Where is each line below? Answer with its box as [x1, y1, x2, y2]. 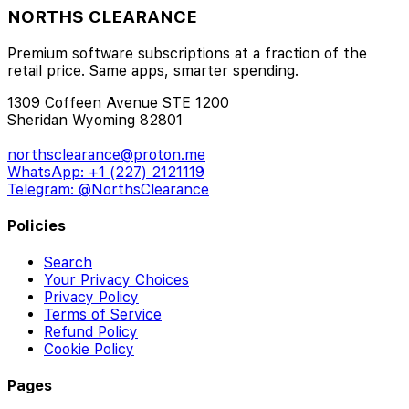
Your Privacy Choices [44, 271, 189, 289]
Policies [7, 216, 66, 235]
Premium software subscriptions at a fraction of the [7, 44, 367, 62]
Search [44, 254, 92, 272]
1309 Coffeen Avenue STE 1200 [7, 93, 229, 111]
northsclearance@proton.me [7, 145, 205, 163]
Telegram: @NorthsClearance [7, 180, 209, 198]
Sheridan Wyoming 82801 [7, 110, 183, 129]
